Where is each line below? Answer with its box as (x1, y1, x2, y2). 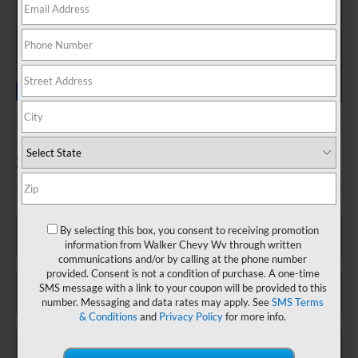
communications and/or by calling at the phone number (58, 253, 308, 266)
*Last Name (27, 267, 83, 277)
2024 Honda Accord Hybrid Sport (16, 153, 320, 173)
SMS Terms (272, 296, 324, 309)
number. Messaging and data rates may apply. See (42, 296, 272, 309)
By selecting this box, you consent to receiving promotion (59, 224, 319, 237)
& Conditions (79, 310, 138, 324)
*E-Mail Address (27, 324, 105, 334)
